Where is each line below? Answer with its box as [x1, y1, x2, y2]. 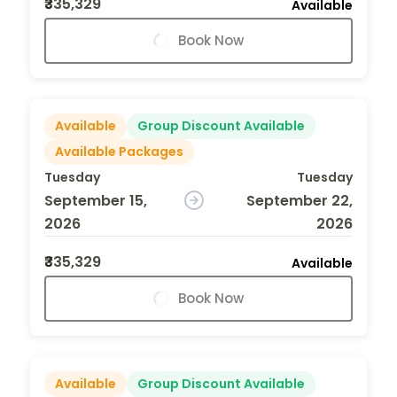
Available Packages [55, 142, 183, 160]
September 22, [245, 190, 353, 211]
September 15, [44, 190, 147, 211]
